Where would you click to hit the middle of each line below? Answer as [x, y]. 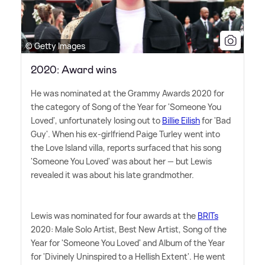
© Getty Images [55, 46]
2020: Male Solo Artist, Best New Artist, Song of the [129, 230]
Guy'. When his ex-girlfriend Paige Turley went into [125, 134]
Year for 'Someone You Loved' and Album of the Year [128, 243]
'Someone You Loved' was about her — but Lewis [121, 161]
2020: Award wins [74, 70]
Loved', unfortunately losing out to [96, 121]
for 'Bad [215, 121]
